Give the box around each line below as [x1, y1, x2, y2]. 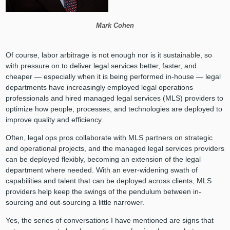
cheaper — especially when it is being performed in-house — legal [5, 72, 221, 81]
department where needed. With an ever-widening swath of [5, 166, 198, 174]
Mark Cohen [96, 21, 134, 29]
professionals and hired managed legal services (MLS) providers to [5, 94, 223, 102]
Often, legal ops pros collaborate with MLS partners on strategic [5, 133, 213, 142]
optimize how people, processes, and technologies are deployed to [5, 105, 222, 113]
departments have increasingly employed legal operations [5, 83, 193, 91]
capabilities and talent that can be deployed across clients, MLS [5, 177, 212, 185]
